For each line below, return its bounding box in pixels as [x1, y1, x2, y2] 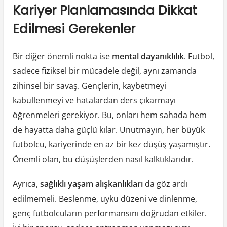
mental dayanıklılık [111, 50, 184, 62]
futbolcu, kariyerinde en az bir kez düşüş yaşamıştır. [12, 138, 210, 150]
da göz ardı [142, 178, 187, 190]
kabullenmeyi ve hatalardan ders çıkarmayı [12, 94, 176, 106]
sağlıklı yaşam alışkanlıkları [40, 178, 143, 190]
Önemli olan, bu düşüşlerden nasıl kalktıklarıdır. [12, 153, 194, 165]
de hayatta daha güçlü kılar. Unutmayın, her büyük [12, 124, 205, 135]
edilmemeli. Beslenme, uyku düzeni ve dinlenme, [12, 193, 197, 204]
